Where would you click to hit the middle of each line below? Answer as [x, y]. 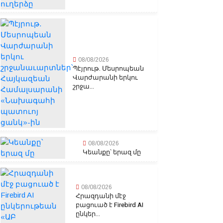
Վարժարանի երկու [105, 78]
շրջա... [83, 87]
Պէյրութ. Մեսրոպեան [108, 69]
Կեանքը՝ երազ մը [112, 152]
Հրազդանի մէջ [101, 196]
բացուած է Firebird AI [110, 205]
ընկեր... [88, 214]
